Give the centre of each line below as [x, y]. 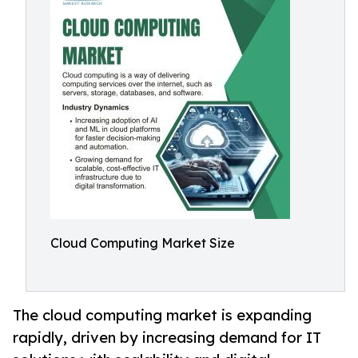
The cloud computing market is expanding [162, 315]
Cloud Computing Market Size [143, 243]
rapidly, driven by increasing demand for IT [167, 338]
